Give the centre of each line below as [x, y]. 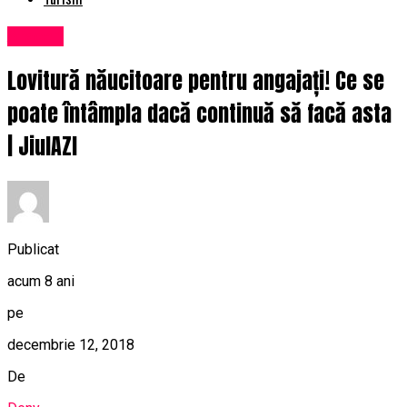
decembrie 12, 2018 [71, 344]
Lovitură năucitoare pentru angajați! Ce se [196, 81]
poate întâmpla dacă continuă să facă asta [199, 114]
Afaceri [35, 37]
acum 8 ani [41, 281]
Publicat [33, 249]
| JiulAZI [42, 147]
